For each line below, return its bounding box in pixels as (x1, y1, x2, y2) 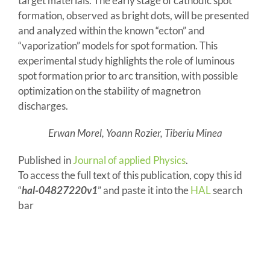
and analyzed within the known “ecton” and (17, 24, 205, 37)
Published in (17, 153, 73, 166)
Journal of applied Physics (72, 153, 186, 166)
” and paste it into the (97, 183, 190, 196)
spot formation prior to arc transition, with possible (17, 69, 238, 82)
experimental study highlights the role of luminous (17, 54, 234, 67)
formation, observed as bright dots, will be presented (17, 8, 250, 22)
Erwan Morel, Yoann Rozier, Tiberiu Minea (48, 126, 222, 139)
